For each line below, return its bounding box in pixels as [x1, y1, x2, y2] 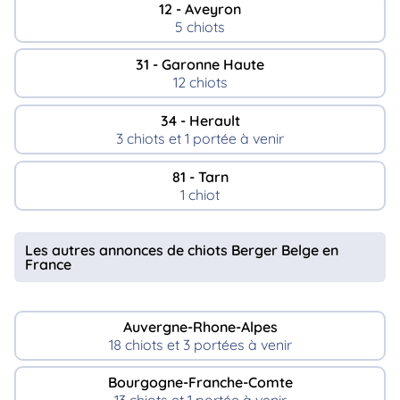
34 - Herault [160, 112, 240, 130]
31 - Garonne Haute [136, 55, 264, 74]
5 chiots [175, 17, 225, 36]
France [25, 254, 71, 273]
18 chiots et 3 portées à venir [108, 335, 292, 354]
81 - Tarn [171, 167, 229, 186]
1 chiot [180, 185, 220, 204]
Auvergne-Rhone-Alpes [122, 317, 278, 336]
